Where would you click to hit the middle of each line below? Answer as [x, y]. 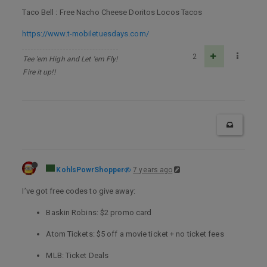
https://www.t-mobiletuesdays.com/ [86, 34]
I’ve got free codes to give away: [79, 191]
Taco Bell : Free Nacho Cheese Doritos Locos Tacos [112, 12]
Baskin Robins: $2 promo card [99, 212]
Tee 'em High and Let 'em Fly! [70, 59]
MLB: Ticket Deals [77, 255]
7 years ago [153, 170]
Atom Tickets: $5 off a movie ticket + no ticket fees [135, 234]
